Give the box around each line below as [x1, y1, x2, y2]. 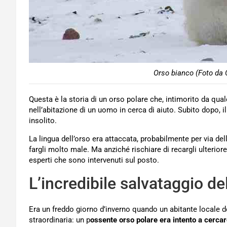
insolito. [29, 116, 57, 125]
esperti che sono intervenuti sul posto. [29, 156, 159, 165]
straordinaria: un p [29, 215, 90, 224]
